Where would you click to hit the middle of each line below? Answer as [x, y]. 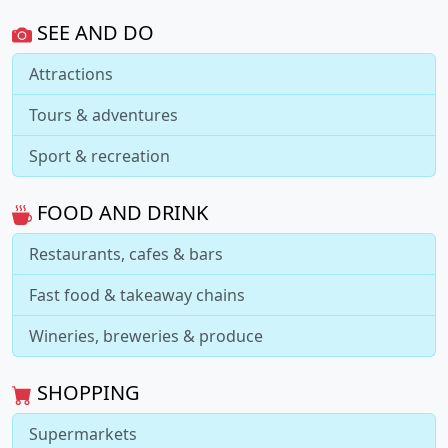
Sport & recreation [99, 156]
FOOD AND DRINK [120, 213]
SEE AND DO [93, 33]
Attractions [71, 74]
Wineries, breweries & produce [146, 336]
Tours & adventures [103, 115]
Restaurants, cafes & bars [126, 254]
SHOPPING [86, 393]
